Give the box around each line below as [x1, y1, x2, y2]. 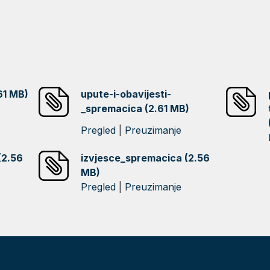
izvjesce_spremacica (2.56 [81, 152, 210, 164]
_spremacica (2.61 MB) [81, 102, 190, 115]
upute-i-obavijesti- [81, 88, 172, 100]
